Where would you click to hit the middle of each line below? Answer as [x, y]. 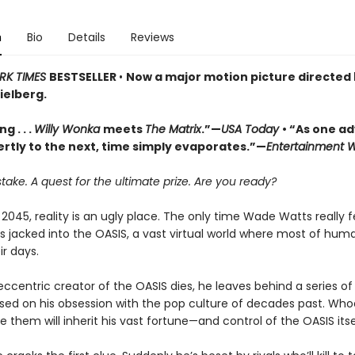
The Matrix [173, 129]
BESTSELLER [84, 77]
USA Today [251, 129]
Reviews [152, 37]
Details [86, 37]
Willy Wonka [68, 129]
